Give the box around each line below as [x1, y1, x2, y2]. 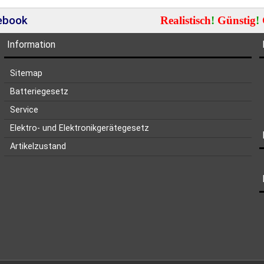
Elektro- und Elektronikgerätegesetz [10, 123, 150, 133]
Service [10, 105, 39, 115]
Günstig [214, 14, 256, 27]
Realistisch [160, 14, 211, 27]
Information [7, 39, 56, 50]
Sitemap [10, 68, 43, 78]
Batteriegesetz [10, 87, 69, 97]
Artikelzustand [10, 141, 67, 151]
